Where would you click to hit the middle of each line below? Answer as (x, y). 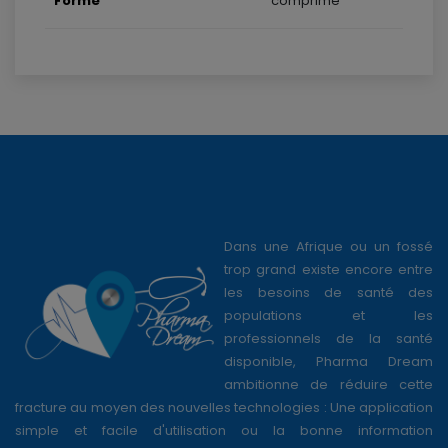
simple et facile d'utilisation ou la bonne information (224, 430)
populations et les (328, 315)
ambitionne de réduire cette (328, 384)
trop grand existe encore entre (328, 269)
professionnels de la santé (328, 338)
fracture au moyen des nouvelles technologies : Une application (224, 407)
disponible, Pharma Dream (328, 361)
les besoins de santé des (328, 292)
